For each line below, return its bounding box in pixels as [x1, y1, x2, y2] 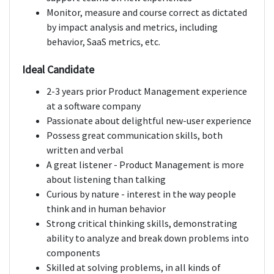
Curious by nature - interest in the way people [46, 188, 236, 201]
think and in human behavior [46, 202, 166, 215]
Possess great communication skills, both [46, 129, 223, 142]
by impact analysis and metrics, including [46, 21, 218, 34]
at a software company [46, 100, 141, 113]
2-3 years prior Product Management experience [46, 85, 247, 98]
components [46, 246, 100, 259]
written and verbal [46, 144, 124, 157]
